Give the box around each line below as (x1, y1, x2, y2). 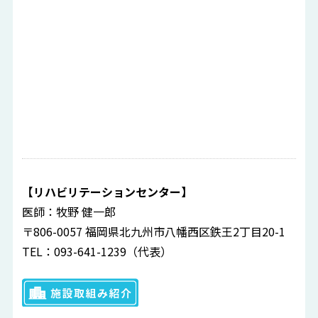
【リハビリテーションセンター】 (22, 183, 193, 201)
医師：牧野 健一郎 (22, 203, 116, 221)
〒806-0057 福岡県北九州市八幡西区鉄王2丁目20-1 (22, 223, 286, 241)
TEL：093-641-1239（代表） (22, 243, 172, 261)
